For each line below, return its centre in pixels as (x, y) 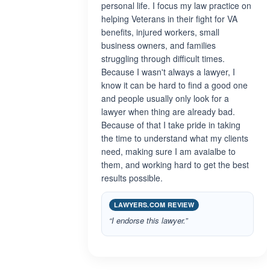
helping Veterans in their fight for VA (169, 19)
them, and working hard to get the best (175, 165)
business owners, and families (159, 45)
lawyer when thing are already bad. (168, 111)
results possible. (132, 178)
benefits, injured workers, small (160, 32)
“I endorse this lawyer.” (148, 220)
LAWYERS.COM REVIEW (154, 205)
